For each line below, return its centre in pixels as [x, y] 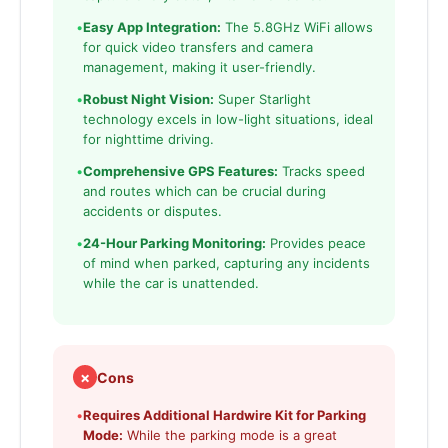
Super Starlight [262, 99]
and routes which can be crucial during [204, 191]
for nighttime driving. [148, 139]
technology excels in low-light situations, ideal [228, 119]
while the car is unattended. [171, 283]
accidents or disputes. [152, 211]
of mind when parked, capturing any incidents [226, 263]
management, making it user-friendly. [199, 67]
